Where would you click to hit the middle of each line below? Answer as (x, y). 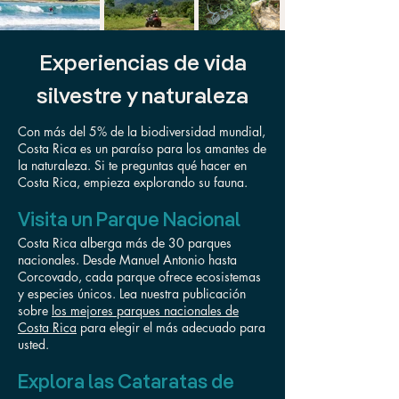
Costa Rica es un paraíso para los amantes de (142, 148)
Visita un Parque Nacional (129, 221)
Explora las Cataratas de (126, 383)
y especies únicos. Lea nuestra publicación (132, 293)
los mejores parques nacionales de (145, 310)
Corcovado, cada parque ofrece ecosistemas (139, 277)
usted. (33, 344)
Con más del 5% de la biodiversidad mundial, (142, 131)
